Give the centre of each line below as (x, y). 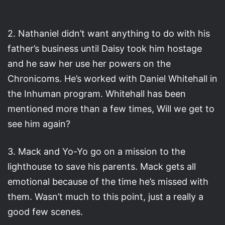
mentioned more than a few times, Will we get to (111, 108)
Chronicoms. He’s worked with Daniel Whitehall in (113, 78)
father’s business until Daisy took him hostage (105, 48)
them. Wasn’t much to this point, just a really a (105, 196)
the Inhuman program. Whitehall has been (97, 93)
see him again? (39, 124)
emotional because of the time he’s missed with (108, 181)
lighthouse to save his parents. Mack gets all (102, 166)
